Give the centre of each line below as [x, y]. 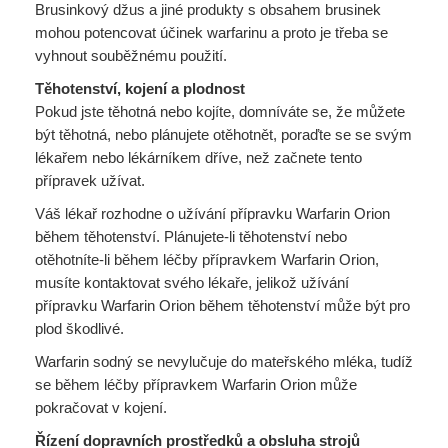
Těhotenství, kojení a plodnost [140, 88]
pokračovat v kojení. [101, 407]
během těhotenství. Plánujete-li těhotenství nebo [191, 236]
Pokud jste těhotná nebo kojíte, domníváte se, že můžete [220, 111]
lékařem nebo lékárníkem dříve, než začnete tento [198, 157]
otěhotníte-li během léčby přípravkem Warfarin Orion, [207, 259]
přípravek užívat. [90, 180]
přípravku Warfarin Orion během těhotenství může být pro [222, 305]
